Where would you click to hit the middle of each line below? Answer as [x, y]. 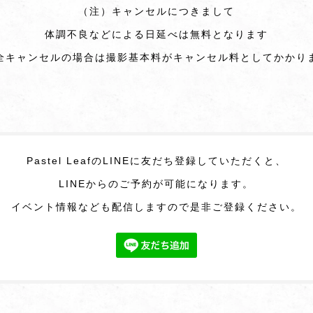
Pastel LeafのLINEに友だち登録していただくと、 [156, 160]
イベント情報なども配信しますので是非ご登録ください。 [156, 206]
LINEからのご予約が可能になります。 [156, 183]
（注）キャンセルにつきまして [156, 11]
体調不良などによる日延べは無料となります [156, 34]
